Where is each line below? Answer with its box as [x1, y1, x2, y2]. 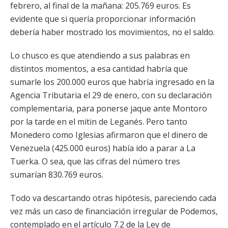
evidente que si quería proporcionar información [10, 13, 195, 24]
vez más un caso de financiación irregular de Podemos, [10, 206, 218, 217]
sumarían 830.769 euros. [10, 169, 103, 180]
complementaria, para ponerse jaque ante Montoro [10, 103, 207, 114]
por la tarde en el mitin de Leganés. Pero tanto [10, 116, 187, 127]
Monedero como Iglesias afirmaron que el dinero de [10, 129, 208, 140]
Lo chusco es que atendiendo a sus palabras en [10, 50, 190, 61]
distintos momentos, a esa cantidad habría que [10, 63, 188, 74]
